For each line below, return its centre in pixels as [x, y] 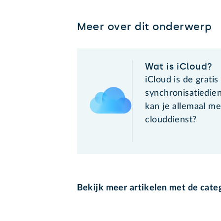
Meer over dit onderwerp [144, 26]
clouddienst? [171, 120]
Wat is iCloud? [179, 66]
